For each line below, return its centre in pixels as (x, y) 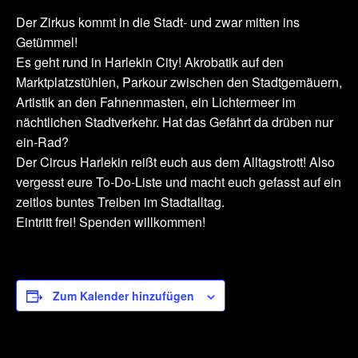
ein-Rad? (42, 142)
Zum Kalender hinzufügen (123, 296)
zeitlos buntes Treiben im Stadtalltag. (120, 202)
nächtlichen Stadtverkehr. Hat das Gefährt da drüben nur (175, 122)
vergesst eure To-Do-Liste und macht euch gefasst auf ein (179, 182)
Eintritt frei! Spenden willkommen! (111, 222)
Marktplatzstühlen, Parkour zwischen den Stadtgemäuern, (179, 82)
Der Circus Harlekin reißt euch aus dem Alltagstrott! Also (175, 162)
